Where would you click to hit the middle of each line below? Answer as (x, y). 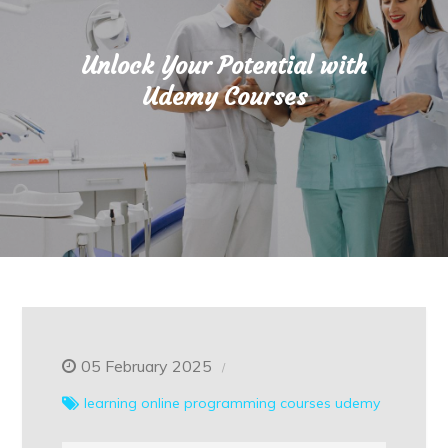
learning (111, 403)
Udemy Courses (224, 97)
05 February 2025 (147, 366)
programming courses (258, 403)
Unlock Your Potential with (224, 66)
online (161, 403)
